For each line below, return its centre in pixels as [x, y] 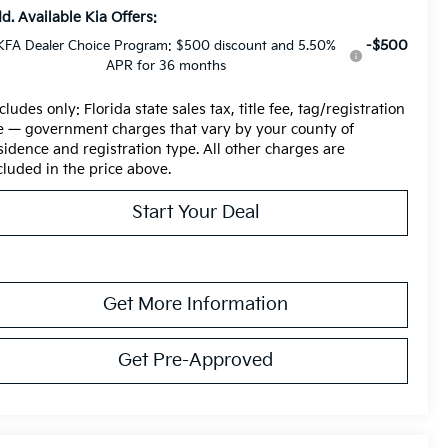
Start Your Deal [195, 212]
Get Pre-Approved [195, 360]
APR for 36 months [165, 65]
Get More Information [195, 304]
